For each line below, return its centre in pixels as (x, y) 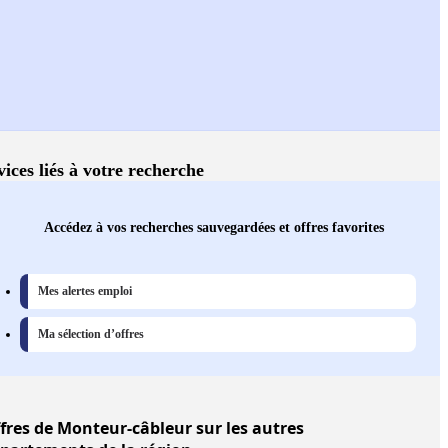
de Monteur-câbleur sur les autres (167, 428)
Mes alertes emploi (85, 291)
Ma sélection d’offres (91, 334)
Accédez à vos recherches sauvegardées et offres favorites (214, 227)
